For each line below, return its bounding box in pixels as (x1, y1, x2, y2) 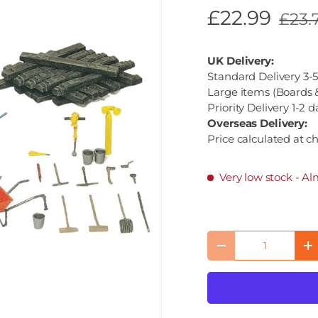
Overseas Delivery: (207, 116, 307, 130)
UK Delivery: (207, 53, 274, 67)
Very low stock (219, 170, 292, 184)
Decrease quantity (220, 244, 316, 256)
